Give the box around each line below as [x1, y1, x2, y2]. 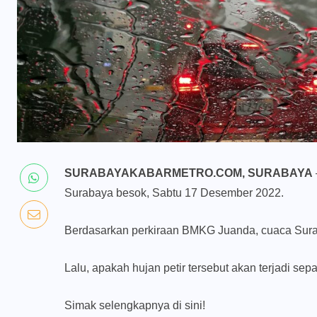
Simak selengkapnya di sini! [64, 299, 205, 312]
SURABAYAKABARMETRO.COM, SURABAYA [64, 167, 313, 180]
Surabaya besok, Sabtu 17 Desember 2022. [64, 187, 284, 200]
